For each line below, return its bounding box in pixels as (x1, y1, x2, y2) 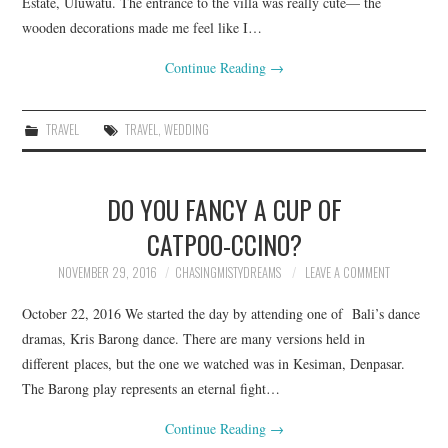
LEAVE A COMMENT (305, 262, 390, 282)
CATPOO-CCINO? (146, 224, 302, 263)
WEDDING (163, 119, 209, 139)
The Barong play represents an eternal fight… (22, 379, 281, 399)
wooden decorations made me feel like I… (22, 17, 263, 37)
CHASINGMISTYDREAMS (175, 262, 281, 282)
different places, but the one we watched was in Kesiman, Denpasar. (22, 354, 406, 374)
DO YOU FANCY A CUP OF (106, 189, 342, 228)
